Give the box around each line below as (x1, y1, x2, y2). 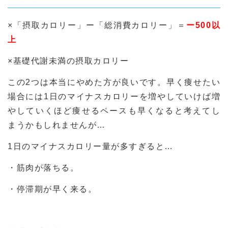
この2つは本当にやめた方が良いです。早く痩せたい (8, 77, 220, 87)
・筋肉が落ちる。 (8, 163, 79, 172)
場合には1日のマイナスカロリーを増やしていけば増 (8, 92, 220, 101)
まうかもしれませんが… (8, 120, 106, 129)
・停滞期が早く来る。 (8, 184, 97, 193)
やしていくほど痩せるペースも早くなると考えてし (8, 106, 220, 115)
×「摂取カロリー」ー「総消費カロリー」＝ (8, 20, 186, 30)
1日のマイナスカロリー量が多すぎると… (8, 141, 174, 151)
